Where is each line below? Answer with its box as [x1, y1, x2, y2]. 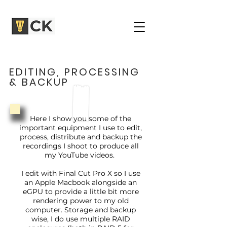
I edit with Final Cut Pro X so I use [21, 168, 140, 178]
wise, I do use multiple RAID [31, 214, 130, 223]
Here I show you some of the [30, 113, 131, 123]
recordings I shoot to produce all [22, 141, 139, 150]
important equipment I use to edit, [19, 123, 142, 132]
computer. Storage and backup [25, 205, 136, 214]
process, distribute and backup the [19, 132, 142, 141]
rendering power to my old [32, 196, 129, 205]
